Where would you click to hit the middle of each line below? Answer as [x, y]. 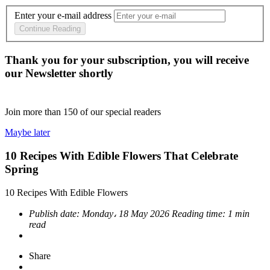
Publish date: [55, 213]
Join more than [34, 112]
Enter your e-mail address [63, 16]
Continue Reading [50, 29]
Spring [22, 169]
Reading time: [200, 213]
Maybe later [27, 133]
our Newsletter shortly [59, 74]
